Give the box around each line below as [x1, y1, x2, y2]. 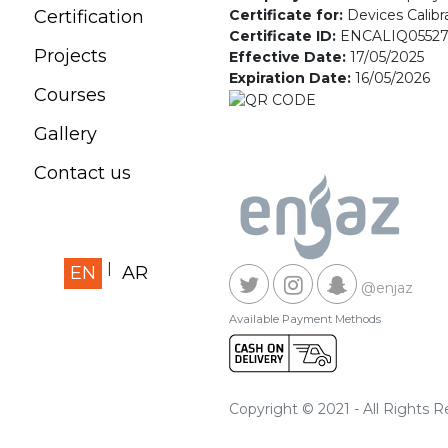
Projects [34, 45, 107, 67]
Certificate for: [229, 5, 347, 24]
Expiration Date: [229, 68, 355, 87]
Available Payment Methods [229, 311, 381, 326]
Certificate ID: [229, 26, 340, 45]
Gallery [34, 123, 97, 145]
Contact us [34, 162, 131, 184]
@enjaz [361, 278, 413, 297]
